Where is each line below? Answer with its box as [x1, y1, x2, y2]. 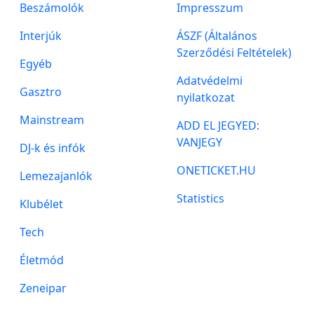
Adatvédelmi [177, 73, 243, 88]
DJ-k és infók [20, 140, 86, 156]
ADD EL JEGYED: [177, 118, 259, 133]
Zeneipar [20, 280, 67, 296]
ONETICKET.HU [177, 163, 256, 178]
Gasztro [20, 84, 62, 100]
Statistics [177, 191, 224, 206]
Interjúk [20, 28, 62, 43]
